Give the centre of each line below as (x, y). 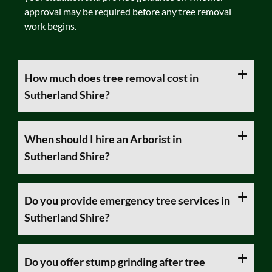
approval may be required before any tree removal (128, 12)
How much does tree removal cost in (111, 77)
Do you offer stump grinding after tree (115, 261)
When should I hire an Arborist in (103, 139)
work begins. (50, 26)
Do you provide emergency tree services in (127, 200)
